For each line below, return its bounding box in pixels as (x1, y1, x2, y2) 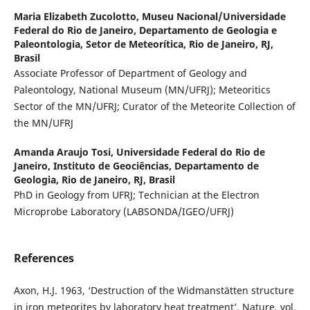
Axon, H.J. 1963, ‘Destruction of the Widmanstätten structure (13, 283, 294, 297)
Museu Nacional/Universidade (141, 9, 286, 23)
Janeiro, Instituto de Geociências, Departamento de (13, 158, 259, 172)
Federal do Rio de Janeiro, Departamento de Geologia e (13, 23, 277, 37)
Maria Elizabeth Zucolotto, (13, 9, 142, 23)
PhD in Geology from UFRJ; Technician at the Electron (13, 188, 259, 201)
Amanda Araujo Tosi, (13, 145, 116, 158)
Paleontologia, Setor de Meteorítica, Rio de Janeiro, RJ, (13, 37, 273, 51)
